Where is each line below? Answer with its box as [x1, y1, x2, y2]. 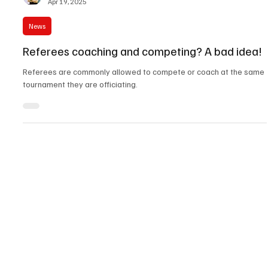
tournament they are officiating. [23, 200, 138, 211]
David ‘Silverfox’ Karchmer [48, 108, 127, 118]
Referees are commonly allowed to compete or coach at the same [23, 188, 264, 199]
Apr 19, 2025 [48, 118, 87, 128]
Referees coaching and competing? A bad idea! [23, 165, 262, 181]
